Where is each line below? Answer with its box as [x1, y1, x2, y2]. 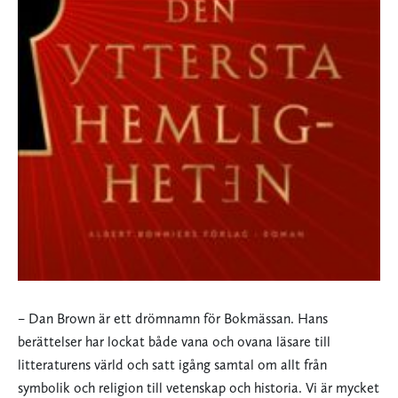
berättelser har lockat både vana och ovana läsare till [18, 333, 330, 351]
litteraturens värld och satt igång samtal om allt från [18, 356, 327, 374]
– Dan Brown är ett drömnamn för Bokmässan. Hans [18, 310, 328, 328]
